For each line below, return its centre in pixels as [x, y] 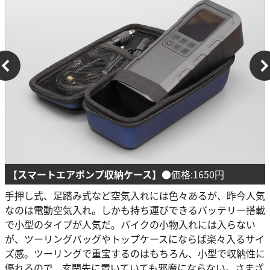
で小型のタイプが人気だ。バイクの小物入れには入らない [130, 224]
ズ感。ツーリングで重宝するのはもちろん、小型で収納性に [135, 253]
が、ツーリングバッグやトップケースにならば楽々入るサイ [135, 238]
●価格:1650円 [193, 174]
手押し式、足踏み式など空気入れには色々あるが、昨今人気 [135, 195]
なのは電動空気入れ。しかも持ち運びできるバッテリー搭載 [135, 209]
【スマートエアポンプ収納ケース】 [85, 174]
